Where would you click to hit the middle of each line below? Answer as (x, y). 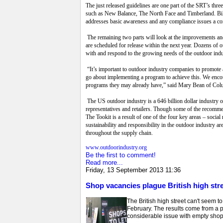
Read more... (104, 162)
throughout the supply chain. (119, 133)
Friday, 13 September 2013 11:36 (133, 170)
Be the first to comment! (121, 155)
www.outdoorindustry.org (116, 147)
